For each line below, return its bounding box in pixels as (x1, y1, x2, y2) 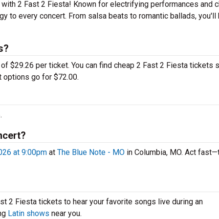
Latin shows (8, 209, 49, 218)
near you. (49, 209, 82, 218)
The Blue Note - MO (57, 148, 125, 157)
